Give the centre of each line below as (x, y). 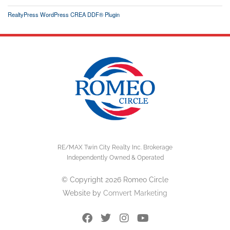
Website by (83, 193)
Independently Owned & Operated (115, 158)
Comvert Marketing (135, 193)
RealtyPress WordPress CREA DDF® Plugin (64, 14)
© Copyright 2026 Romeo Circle (115, 180)
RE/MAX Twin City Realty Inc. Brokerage (115, 148)
